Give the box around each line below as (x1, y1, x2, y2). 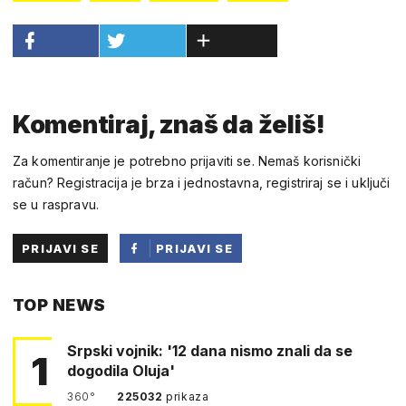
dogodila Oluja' (67, 361, 175, 380)
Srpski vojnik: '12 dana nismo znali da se (67, 341, 353, 360)
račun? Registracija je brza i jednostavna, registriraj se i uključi (13, 174, 391, 190)
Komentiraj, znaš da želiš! (13, 109, 325, 140)
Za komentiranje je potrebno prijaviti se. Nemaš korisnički (13, 152, 362, 169)
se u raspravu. (13, 196, 99, 212)
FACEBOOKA (156, 298, 242, 314)
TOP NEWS (13, 295, 106, 314)
